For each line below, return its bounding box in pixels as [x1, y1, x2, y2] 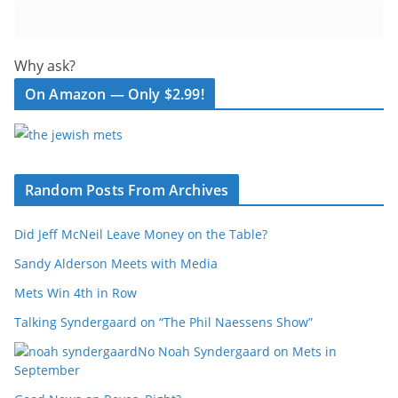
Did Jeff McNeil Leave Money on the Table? [14, 226, 267, 243]
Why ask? [14, 56, 76, 76]
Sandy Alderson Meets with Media [14, 255, 218, 272]
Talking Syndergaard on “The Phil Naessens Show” [14, 314, 313, 330]
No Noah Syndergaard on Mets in [138, 343, 337, 360]
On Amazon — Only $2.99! [25, 84, 204, 104]
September [14, 362, 80, 378]
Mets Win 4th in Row [14, 284, 137, 301]
